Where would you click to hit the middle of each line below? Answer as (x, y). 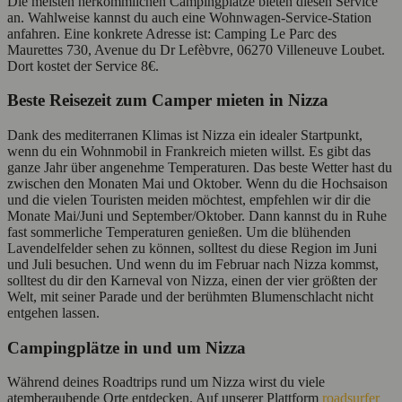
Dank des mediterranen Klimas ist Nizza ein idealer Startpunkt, (185, 135)
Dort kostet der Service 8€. (83, 66)
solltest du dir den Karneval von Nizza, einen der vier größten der (192, 281)
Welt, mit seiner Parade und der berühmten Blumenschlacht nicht (190, 297)
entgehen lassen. (53, 313)
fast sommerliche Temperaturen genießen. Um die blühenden (179, 232)
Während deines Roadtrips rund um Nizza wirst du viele (166, 382)
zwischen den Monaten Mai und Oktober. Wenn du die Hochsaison (197, 184)
